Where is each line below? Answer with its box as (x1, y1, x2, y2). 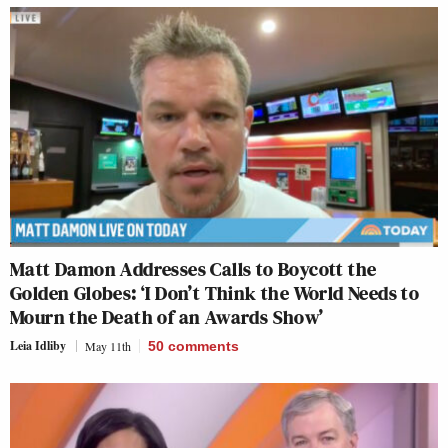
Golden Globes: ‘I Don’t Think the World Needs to (10, 279, 420, 308)
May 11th (85, 338, 131, 355)
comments (168, 338, 239, 355)
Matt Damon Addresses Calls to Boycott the (10, 255, 377, 284)
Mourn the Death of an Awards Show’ (10, 303, 324, 332)
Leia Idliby (10, 337, 66, 355)
